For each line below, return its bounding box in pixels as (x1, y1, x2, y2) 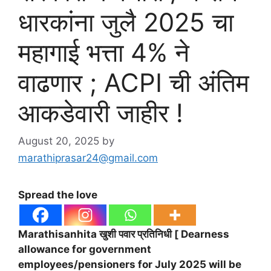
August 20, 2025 (18, 134, 99, 147)
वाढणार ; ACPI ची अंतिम (18, 67, 249, 99)
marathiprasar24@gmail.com (18, 151, 158, 164)
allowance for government (18, 243, 151, 255)
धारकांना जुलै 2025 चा (18, 7, 233, 38)
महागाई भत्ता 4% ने (18, 37, 189, 68)
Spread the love (18, 188, 97, 201)
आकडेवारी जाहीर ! (18, 97, 183, 129)
